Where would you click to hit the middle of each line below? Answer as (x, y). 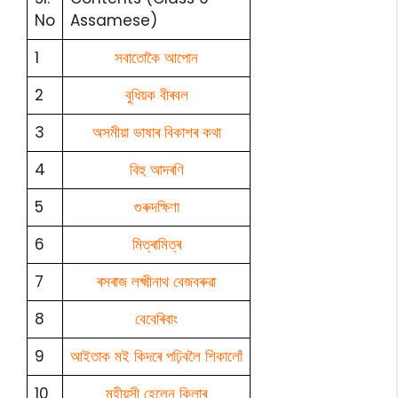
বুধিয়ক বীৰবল (156, 96)
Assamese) (114, 21)
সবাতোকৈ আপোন (156, 58)
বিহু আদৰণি (156, 170)
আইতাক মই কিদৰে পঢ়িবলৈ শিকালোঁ (156, 357)
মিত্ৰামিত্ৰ (156, 245)
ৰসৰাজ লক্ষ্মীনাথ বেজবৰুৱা (156, 282)
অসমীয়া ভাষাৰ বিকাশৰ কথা (156, 133)
